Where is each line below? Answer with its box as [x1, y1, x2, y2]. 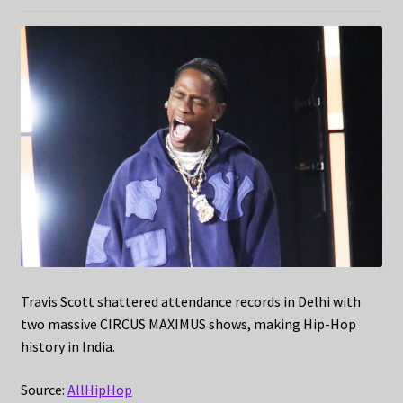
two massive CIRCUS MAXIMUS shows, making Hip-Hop [20, 315, 356, 334]
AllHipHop [67, 380, 132, 399]
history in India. [20, 337, 115, 356]
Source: [20, 380, 67, 399]
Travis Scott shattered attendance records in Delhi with [20, 292, 361, 311]
